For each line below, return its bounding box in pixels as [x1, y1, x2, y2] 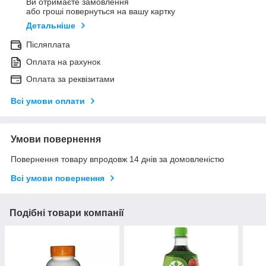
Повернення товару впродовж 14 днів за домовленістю [11, 154, 224, 164]
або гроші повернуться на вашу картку [26, 7, 175, 17]
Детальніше [26, 21, 75, 31]
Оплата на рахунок [26, 57, 100, 67]
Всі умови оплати [11, 96, 85, 106]
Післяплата [26, 40, 70, 50]
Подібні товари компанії [9, 208, 124, 218]
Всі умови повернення [11, 173, 104, 183]
